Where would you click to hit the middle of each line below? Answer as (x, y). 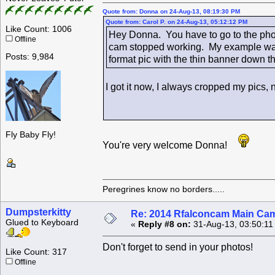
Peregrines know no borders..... (164, 189)
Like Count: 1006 (39, 29)
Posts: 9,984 (30, 57)
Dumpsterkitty (38, 212)
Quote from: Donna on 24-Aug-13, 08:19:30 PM (171, 12)
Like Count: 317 (36, 252)
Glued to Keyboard (42, 223)
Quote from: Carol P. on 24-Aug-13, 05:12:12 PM (176, 22)
